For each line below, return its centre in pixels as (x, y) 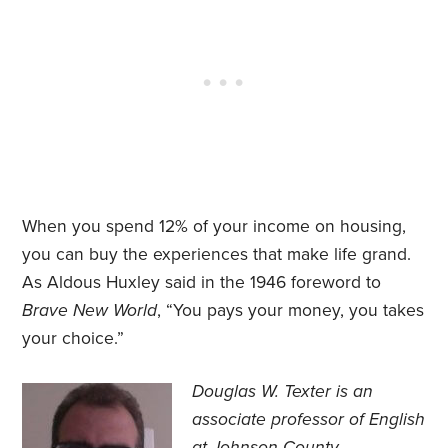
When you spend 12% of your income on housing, (214, 227)
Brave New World (90, 311)
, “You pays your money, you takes (291, 311)
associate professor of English (309, 420)
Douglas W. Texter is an (283, 392)
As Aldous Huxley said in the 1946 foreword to (202, 283)
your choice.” (73, 339)
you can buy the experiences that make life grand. (217, 255)
